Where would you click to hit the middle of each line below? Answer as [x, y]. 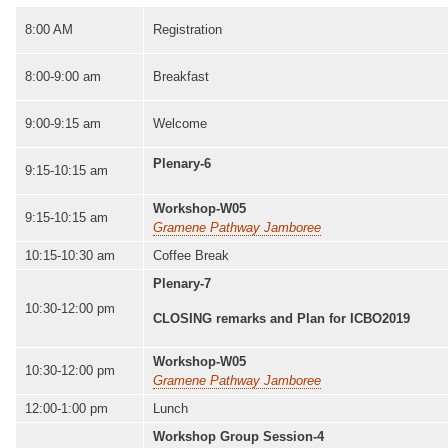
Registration [187, 30]
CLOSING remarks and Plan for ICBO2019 [281, 318]
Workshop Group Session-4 [238, 437]
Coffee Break [191, 256]
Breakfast [181, 77]
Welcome [180, 124]
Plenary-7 [182, 284]
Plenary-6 [182, 164]
